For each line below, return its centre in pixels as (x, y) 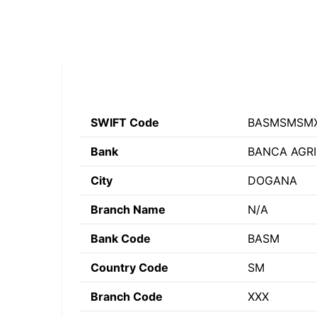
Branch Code (127, 296)
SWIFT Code (125, 122)
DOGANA (272, 180)
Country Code (129, 267)
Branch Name (128, 209)
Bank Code (121, 238)
